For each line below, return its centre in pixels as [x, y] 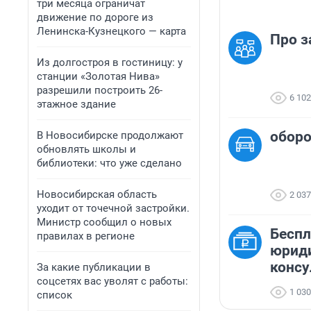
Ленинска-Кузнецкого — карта [111, 31]
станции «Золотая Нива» [98, 76]
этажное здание [76, 104]
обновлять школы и [86, 149]
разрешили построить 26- [100, 90]
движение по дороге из [95, 17]
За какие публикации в [94, 267]
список [54, 295]
